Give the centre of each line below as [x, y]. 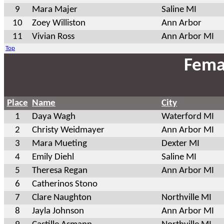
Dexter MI [180, 143]
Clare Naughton [62, 197]
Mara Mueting [59, 143]
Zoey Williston [59, 23]
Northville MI [186, 197]
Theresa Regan [60, 170]
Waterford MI [188, 116]
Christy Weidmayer [68, 130]
